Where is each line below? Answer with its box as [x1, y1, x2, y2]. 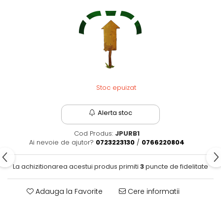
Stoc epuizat [94, 83, 136, 92]
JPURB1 [115, 129, 140, 138]
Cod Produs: [74, 129, 113, 138]
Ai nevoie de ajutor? [29, 138, 94, 147]
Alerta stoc [98, 108, 132, 117]
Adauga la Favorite [34, 186, 103, 196]
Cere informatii [126, 186, 180, 196]
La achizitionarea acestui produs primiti [13, 162, 140, 171]
